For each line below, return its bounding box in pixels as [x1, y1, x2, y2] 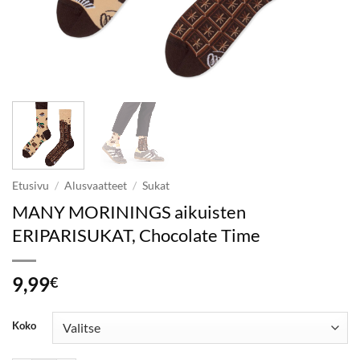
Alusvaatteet [64, 178, 128, 192]
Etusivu [12, 178, 49, 192]
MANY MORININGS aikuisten [12, 200, 246, 223]
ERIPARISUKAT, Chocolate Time [12, 223, 260, 246]
